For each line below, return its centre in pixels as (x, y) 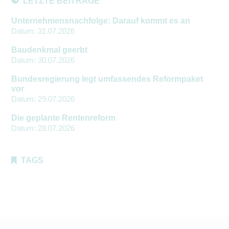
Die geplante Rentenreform (63, 118)
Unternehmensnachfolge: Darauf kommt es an (101, 20)
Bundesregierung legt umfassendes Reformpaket (107, 79)
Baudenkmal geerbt (49, 50)
